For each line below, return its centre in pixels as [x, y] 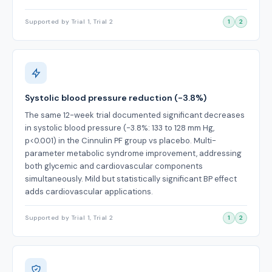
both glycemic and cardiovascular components [114, 166]
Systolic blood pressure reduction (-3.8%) [116, 98]
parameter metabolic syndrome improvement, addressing [133, 153]
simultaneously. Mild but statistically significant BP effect [131, 179]
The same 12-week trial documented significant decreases [135, 115]
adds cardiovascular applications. [89, 192]
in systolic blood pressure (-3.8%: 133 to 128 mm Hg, [120, 128]
